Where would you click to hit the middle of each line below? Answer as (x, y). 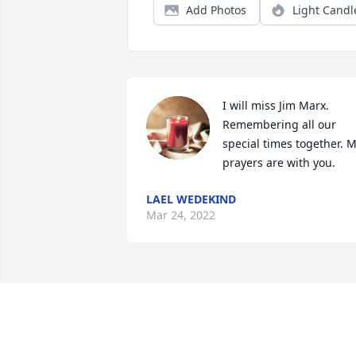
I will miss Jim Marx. (276, 106)
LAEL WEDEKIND (191, 199)
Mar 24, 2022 (181, 215)
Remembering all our (279, 125)
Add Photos (216, 10)
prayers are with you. (279, 163)
